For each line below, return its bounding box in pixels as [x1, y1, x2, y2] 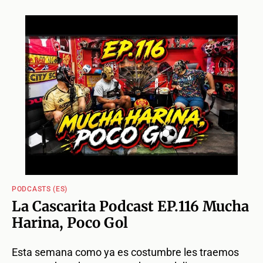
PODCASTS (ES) [12, 185, 68, 194]
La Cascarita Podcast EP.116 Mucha [12, 197, 249, 216]
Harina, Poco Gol [12, 214, 128, 232]
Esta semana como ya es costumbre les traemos [12, 246, 239, 259]
